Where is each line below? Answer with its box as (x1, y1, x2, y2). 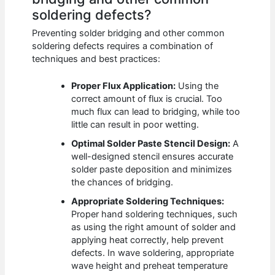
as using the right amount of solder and (71, 222, 236, 233)
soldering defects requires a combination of (32, 41, 214, 52)
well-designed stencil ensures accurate (71, 151, 234, 163)
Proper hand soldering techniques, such (71, 209, 238, 220)
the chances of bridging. (71, 177, 174, 188)
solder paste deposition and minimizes (71, 164, 233, 176)
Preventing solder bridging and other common (32, 28, 225, 39)
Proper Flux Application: (71, 80, 176, 92)
